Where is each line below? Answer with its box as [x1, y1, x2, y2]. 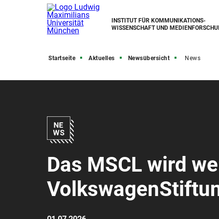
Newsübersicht [128, 55, 170, 62]
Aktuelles [88, 55, 115, 62]
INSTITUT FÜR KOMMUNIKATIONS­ [111, 17, 206, 24]
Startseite [48, 55, 75, 62]
